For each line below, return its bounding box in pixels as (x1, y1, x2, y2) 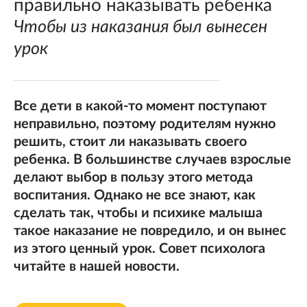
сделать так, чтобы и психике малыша (14, 206, 262, 220)
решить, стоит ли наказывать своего (14, 135, 247, 149)
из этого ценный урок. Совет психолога (14, 242, 265, 256)
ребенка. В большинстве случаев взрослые (14, 153, 291, 167)
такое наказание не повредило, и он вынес (14, 224, 286, 238)
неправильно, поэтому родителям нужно (14, 117, 275, 131)
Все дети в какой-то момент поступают (14, 99, 267, 113)
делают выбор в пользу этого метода (14, 171, 253, 184)
